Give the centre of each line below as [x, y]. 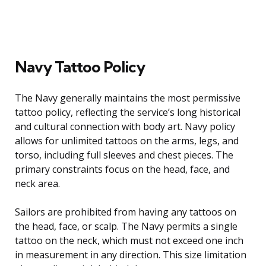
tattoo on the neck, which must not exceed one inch [129, 241]
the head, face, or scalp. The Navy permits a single [126, 227]
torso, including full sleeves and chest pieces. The [124, 155]
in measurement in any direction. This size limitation [131, 255]
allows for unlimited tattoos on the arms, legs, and [127, 141]
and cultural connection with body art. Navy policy [125, 127]
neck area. [37, 184]
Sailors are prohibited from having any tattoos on [126, 212]
